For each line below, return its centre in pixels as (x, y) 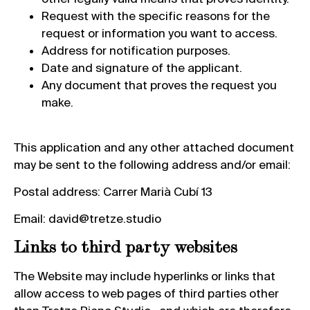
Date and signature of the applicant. (142, 68)
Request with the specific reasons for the (156, 16)
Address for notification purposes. (136, 51)
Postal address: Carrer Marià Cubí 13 (113, 191)
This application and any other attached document (154, 147)
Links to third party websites (126, 246)
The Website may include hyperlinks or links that (145, 275)
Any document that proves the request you (159, 85)
